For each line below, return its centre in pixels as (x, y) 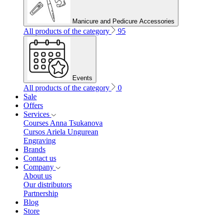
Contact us (40, 158)
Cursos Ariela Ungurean (61, 131)
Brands (34, 149)
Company (39, 167)
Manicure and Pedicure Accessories (123, 21)
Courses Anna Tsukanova (63, 123)
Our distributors (48, 184)
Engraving (40, 140)
